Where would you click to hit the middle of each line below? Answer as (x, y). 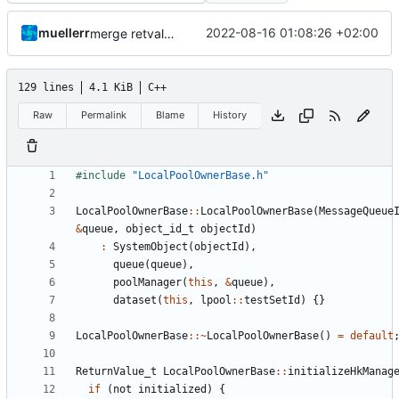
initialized (172, 389)
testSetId (272, 300)
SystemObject (151, 246)
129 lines (46, 87)
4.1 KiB (111, 87)
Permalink (104, 115)
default (372, 335)
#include (101, 175)
